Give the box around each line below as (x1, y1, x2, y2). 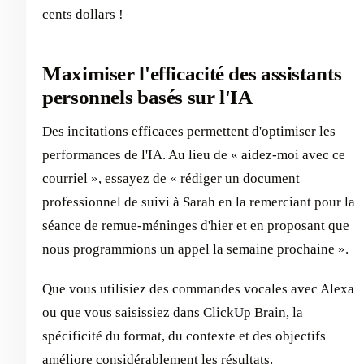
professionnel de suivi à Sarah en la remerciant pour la (42, 194, 355, 210)
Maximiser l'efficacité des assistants (42, 62, 342, 84)
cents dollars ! (42, 6, 123, 22)
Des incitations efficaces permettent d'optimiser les (42, 123, 336, 140)
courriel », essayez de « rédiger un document (42, 171, 300, 187)
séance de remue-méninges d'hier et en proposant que (42, 218, 349, 234)
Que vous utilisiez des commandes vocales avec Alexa (42, 281, 354, 297)
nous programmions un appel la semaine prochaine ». (42, 241, 349, 258)
